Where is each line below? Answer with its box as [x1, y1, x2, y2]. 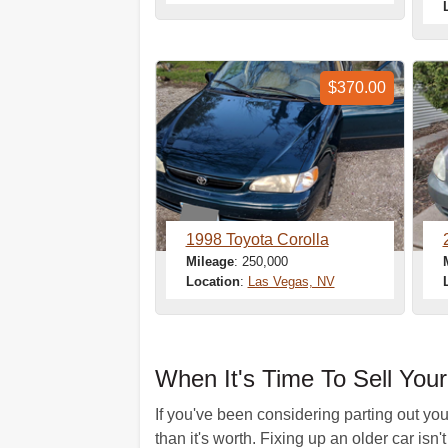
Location [185, 274, 240, 289]
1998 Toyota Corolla [185, 231, 329, 248]
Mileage [185, 254, 234, 269]
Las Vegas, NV [247, 274, 335, 289]
